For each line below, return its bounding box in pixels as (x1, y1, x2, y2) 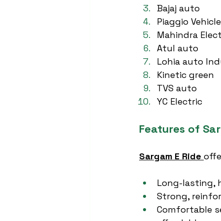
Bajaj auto (157, 2, 200, 14)
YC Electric (157, 96, 202, 107)
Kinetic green (157, 69, 214, 80)
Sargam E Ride (139, 150, 201, 162)
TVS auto (157, 82, 197, 94)
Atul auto (157, 42, 198, 54)
